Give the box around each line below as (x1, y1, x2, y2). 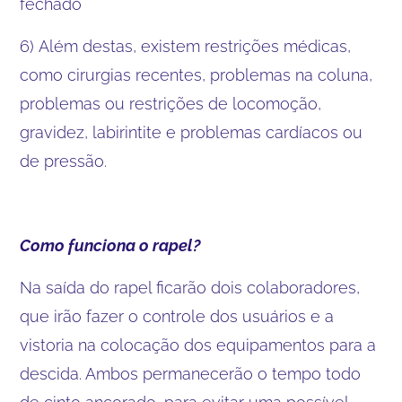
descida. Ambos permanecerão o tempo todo (20, 363, 362, 383)
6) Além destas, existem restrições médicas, (20, 36, 352, 56)
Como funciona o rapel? (20, 235, 201, 255)
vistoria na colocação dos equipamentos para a (20, 335, 377, 354)
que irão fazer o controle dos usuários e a (20, 306, 335, 326)
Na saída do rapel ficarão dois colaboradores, (20, 277, 361, 297)
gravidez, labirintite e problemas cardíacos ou (20, 122, 363, 142)
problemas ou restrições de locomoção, (20, 93, 322, 113)
